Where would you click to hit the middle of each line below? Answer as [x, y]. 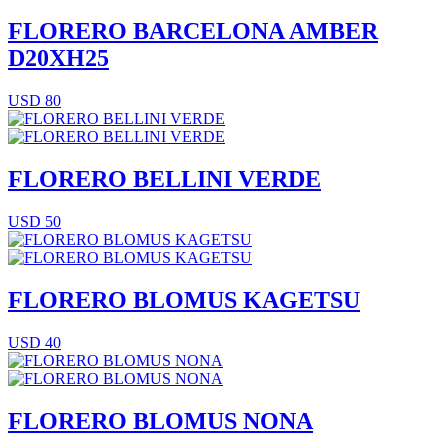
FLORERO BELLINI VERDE [164, 179]
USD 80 [34, 101]
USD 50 [34, 222]
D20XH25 [58, 58]
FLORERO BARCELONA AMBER [193, 31]
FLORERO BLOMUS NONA [160, 420]
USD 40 [34, 342]
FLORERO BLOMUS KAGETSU [184, 300]
